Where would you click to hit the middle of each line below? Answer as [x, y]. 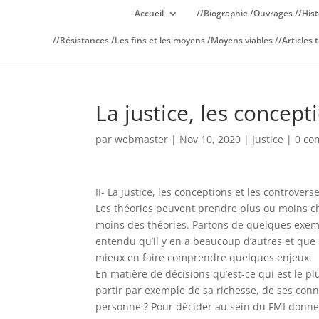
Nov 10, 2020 [210, 139]
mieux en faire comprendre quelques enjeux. [204, 257]
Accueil [149, 13]
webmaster [142, 139]
